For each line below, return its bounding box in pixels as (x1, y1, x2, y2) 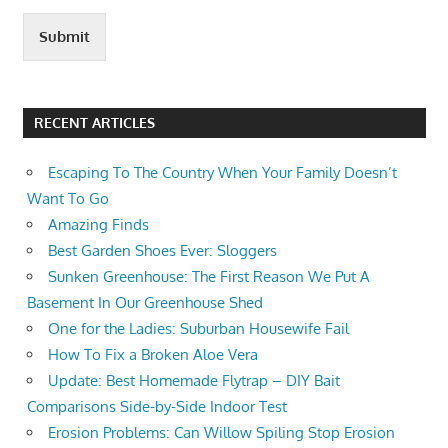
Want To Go (27, 189, 109, 209)
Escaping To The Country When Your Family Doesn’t (48, 163, 397, 183)
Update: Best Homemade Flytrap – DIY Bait (48, 371, 340, 391)
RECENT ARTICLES (33, 114, 155, 132)
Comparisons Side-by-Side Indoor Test (27, 397, 287, 417)
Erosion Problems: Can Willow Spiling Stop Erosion (48, 423, 395, 443)
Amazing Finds (48, 215, 149, 235)
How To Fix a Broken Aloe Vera (48, 345, 258, 365)
